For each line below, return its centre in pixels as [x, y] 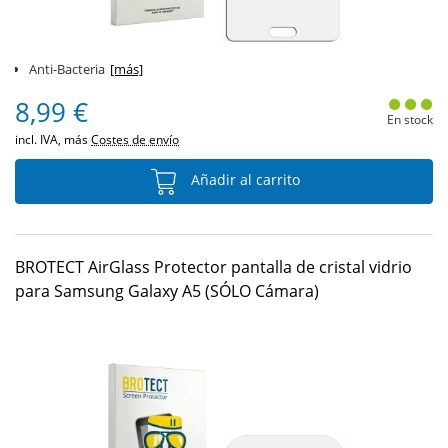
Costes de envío [135, 139]
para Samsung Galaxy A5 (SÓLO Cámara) [167, 291]
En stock [409, 119]
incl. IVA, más [53, 139]
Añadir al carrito [243, 180]
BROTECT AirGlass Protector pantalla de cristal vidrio [213, 267]
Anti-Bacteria [67, 69]
